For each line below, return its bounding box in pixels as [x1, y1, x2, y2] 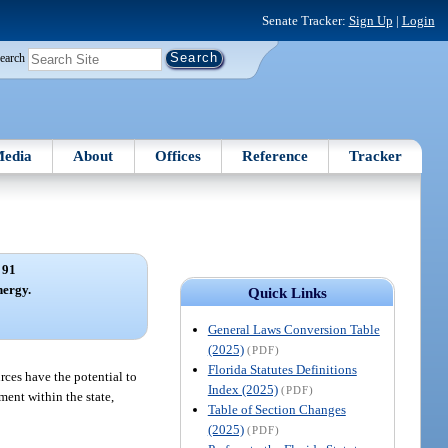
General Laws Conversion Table [207, 321, 380, 337]
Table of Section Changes [207, 401, 346, 417]
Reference [242, 147, 309, 164]
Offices [154, 147, 201, 164]
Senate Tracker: [261, 12, 349, 28]
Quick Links [247, 284, 327, 301]
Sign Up [348, 12, 393, 28]
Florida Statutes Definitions [207, 361, 357, 377]
